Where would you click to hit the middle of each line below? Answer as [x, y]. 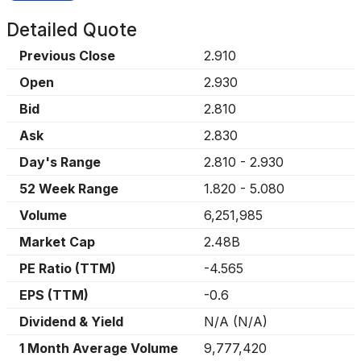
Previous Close [67, 56]
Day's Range [60, 162]
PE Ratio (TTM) [68, 268]
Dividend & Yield [71, 322]
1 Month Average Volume [99, 348]
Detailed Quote [72, 29]
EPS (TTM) [54, 295]
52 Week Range [69, 189]
